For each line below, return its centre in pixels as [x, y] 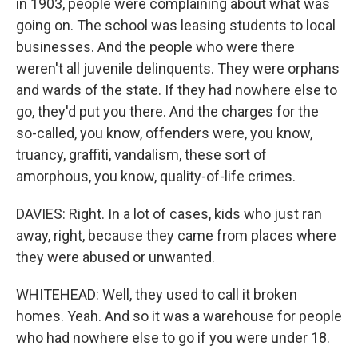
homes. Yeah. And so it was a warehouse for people [179, 316]
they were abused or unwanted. [115, 257]
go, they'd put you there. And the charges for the [167, 111]
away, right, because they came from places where [176, 235]
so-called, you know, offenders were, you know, [164, 133]
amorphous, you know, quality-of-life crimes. [156, 176]
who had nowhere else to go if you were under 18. [173, 338]
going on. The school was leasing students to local [176, 25]
